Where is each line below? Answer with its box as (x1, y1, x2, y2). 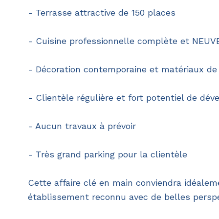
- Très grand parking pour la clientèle (28, 149, 187, 160)
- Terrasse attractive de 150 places (28, 7, 175, 18)
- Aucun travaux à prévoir (28, 121, 136, 131)
